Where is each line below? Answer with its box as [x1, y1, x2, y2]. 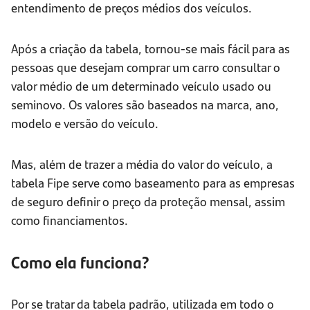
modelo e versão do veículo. [11, 114, 158, 132]
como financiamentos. [11, 211, 128, 229]
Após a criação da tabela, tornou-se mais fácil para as [11, 39, 290, 57]
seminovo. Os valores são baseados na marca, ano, [11, 95, 279, 113]
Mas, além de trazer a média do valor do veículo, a [11, 155, 273, 173]
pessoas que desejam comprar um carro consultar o [11, 58, 280, 76]
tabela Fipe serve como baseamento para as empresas [11, 174, 295, 192]
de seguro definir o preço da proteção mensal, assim [11, 192, 285, 210]
